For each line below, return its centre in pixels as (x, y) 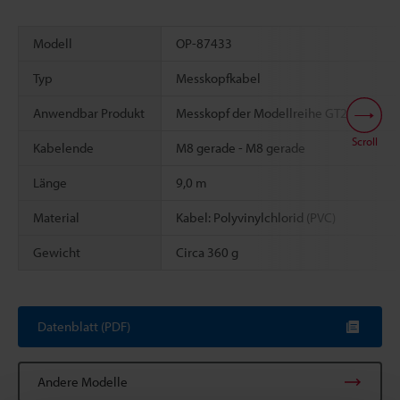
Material (56, 217)
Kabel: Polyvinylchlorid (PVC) (256, 217)
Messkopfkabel (218, 78)
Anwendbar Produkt (89, 112)
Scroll (364, 141)
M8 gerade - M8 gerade (241, 147)
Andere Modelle (83, 381)
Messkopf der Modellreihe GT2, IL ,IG (278, 112)
